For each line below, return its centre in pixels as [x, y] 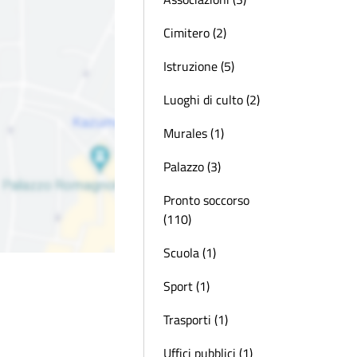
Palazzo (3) [192, 167]
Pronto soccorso [206, 200]
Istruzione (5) [199, 66]
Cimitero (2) [195, 33]
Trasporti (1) [196, 320]
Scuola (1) [190, 253]
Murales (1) [194, 133]
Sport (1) [186, 286]
